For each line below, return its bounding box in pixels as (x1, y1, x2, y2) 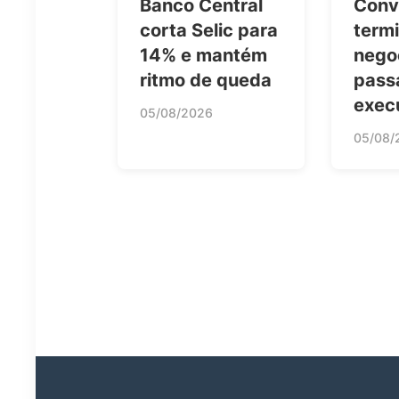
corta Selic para (140, 20, 278, 42)
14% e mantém (140, 45, 267, 67)
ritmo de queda (140, 69, 272, 92)
